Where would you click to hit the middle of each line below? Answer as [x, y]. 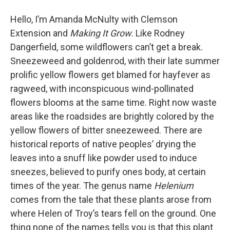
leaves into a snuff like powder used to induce [104, 158]
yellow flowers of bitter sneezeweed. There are [106, 130]
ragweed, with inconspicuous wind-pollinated [102, 89]
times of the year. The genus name [82, 186]
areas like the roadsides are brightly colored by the [112, 117]
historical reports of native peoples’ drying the [103, 144]
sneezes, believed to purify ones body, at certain [108, 172]
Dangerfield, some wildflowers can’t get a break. [107, 47]
